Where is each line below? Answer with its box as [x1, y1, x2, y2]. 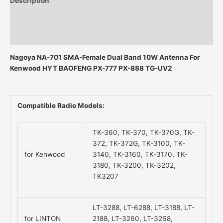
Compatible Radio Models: [17, 102, 105, 110]
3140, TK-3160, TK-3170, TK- [93, 150, 188, 159]
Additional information [10, 14, 85, 22]
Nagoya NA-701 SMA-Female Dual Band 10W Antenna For [10, 53, 200, 61]
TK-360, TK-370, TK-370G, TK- [93, 128, 195, 137]
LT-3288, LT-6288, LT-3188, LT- [93, 204, 195, 212]
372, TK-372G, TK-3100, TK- [93, 139, 186, 148]
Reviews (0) [10, 32, 50, 40]
